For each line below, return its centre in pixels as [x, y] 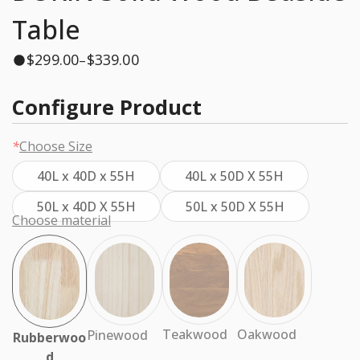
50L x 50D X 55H [235, 207]
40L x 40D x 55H [86, 176]
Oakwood [266, 335]
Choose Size [56, 147]
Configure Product [107, 108]
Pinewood [118, 335]
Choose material [61, 221]
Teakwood [194, 335]
